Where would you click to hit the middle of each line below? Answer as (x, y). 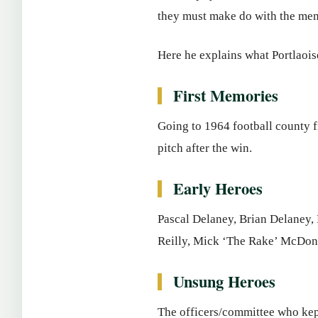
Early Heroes (218, 188)
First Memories (226, 95)
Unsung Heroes (224, 281)
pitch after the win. (205, 148)
